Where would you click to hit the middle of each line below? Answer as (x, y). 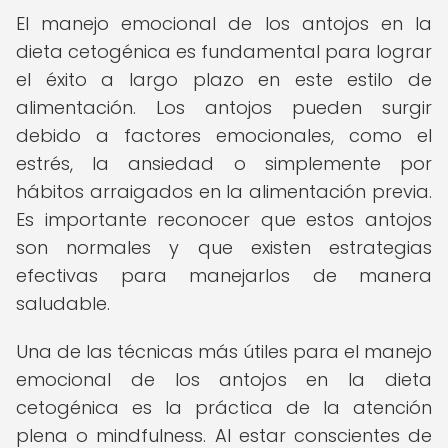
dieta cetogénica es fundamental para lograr (224, 51)
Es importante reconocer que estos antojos (224, 219)
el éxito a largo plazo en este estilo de (224, 79)
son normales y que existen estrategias (224, 247)
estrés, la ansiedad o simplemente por (224, 163)
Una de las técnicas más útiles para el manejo (224, 351)
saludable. (63, 303)
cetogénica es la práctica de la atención (224, 407)
